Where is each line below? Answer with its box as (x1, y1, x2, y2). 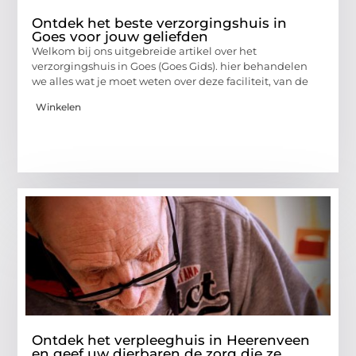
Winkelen (36, 101, 82, 114)
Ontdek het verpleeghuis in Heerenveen (32, 332, 311, 349)
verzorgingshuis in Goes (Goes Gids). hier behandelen (32, 59, 308, 72)
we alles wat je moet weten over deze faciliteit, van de (32, 74, 309, 87)
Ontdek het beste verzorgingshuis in (32, 14, 288, 31)
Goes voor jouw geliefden (32, 28, 209, 44)
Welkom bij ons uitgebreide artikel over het (32, 44, 257, 57)
